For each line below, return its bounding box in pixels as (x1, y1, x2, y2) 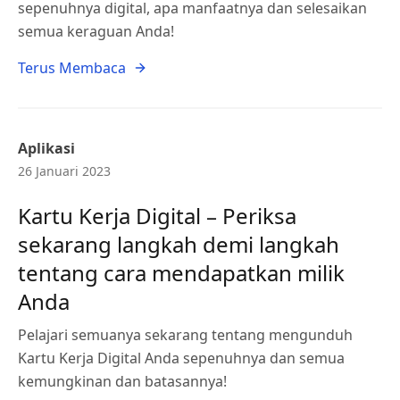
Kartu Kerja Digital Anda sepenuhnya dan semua (18, 348, 345, 368)
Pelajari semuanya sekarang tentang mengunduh (18, 325, 353, 345)
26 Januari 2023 (18, 162, 111, 179)
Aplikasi (18, 138, 75, 158)
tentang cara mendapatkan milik (18, 258, 345, 287)
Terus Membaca (18, 58, 126, 78)
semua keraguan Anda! (18, 21, 174, 41)
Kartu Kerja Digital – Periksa (18, 201, 296, 230)
